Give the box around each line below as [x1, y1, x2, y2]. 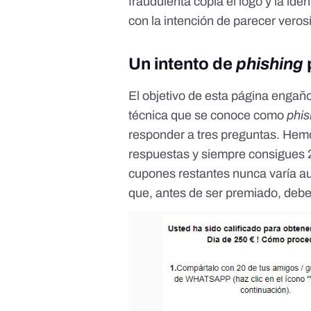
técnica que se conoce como [128, 108, 287, 123]
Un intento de [128, 55, 237, 74]
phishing [236, 55, 304, 74]
